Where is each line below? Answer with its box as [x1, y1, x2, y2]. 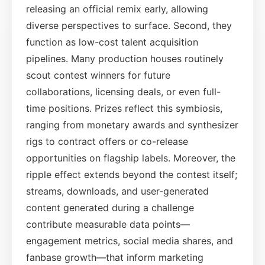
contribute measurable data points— [26, 218, 190, 230]
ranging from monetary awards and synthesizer [26, 118, 238, 131]
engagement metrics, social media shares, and [26, 234, 233, 247]
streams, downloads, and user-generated [26, 185, 209, 197]
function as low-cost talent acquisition [26, 35, 198, 48]
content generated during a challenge [26, 201, 194, 214]
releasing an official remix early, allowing [26, 2, 208, 15]
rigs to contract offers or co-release [26, 135, 188, 147]
